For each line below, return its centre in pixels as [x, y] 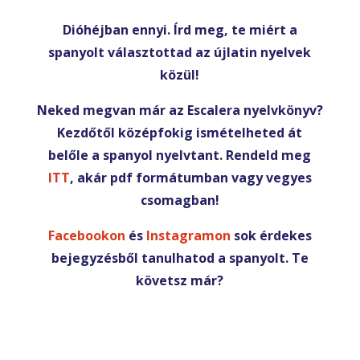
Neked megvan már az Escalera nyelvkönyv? [180, 110]
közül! [180, 75]
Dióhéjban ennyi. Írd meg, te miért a [180, 30]
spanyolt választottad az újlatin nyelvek [180, 52]
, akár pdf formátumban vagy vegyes [190, 178]
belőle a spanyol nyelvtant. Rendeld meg [180, 155]
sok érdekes [271, 235]
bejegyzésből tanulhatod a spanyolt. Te [180, 258]
